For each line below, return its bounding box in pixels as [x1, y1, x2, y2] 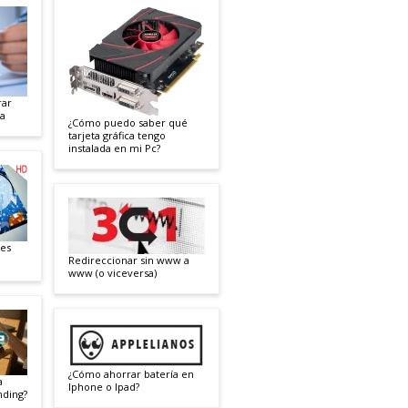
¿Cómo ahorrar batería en [68, 366, 194, 381]
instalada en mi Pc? [68, 140, 160, 155]
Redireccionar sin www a [68, 252, 189, 267]
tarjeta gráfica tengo [68, 127, 166, 142]
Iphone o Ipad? [68, 379, 139, 393]
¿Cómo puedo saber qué [68, 115, 188, 129]
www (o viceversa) [68, 265, 157, 280]
